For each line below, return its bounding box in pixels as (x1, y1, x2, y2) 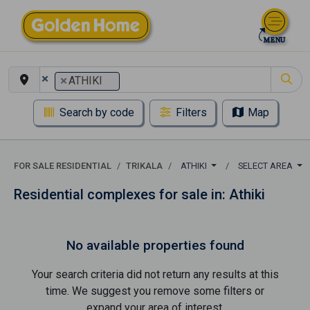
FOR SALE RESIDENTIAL (14, 161, 111, 171)
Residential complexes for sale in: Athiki (14, 186, 265, 203)
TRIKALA (126, 161, 163, 171)
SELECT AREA (237, 161, 295, 171)
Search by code (60, 106, 134, 120)
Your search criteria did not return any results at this (31, 268, 279, 281)
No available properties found (66, 237, 244, 253)
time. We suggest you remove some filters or (46, 284, 264, 298)
